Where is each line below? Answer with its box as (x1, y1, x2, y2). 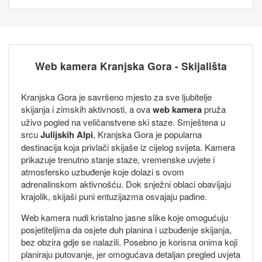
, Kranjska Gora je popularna (93, 127, 202, 140)
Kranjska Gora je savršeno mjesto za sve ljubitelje (21, 90, 212, 103)
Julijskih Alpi (40, 127, 93, 141)
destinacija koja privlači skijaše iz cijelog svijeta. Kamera (21, 140, 235, 153)
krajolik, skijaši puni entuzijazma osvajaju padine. (21, 189, 207, 202)
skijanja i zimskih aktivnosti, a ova (21, 102, 153, 115)
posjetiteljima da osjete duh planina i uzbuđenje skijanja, (21, 223, 232, 236)
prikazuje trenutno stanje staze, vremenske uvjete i (21, 153, 215, 166)
